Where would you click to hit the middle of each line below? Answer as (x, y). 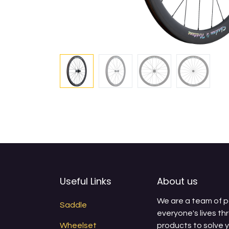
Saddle (73, 205)
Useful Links (86, 181)
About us (177, 181)
